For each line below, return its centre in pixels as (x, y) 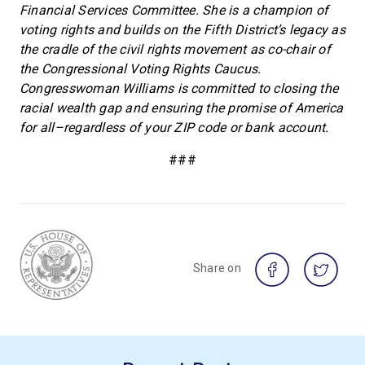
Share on (217, 268)
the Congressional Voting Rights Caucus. (141, 69)
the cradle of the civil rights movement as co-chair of (175, 49)
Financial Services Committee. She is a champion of (174, 10)
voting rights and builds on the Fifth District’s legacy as (182, 30)
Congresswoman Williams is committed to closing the (179, 88)
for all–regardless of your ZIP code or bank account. (174, 128)
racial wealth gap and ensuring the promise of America (182, 108)
